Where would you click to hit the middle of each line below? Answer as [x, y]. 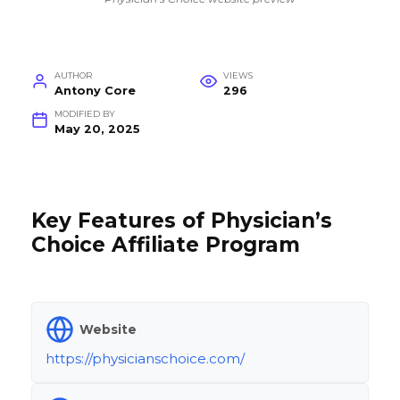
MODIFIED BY [84, 114]
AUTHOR [73, 76]
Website [108, 329]
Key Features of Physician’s [182, 221]
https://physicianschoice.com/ [145, 359]
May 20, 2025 [97, 129]
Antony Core [95, 91]
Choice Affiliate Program [166, 245]
